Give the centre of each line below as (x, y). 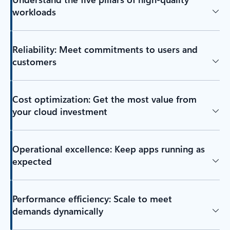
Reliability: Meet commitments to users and (105, 49)
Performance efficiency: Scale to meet (92, 198)
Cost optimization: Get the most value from (104, 99)
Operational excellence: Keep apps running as (108, 149)
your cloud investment (60, 111)
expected (32, 161)
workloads (34, 12)
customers (34, 61)
